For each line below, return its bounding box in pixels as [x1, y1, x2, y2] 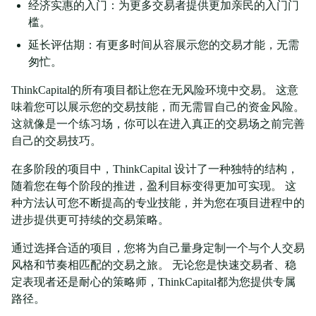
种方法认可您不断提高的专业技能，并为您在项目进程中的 [11, 197, 305, 209]
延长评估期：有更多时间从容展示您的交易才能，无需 [28, 39, 299, 51]
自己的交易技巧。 [11, 135, 102, 147]
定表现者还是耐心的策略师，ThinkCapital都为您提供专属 [11, 276, 296, 288]
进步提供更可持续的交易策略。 [11, 214, 169, 226]
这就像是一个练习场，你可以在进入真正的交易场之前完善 [11, 118, 305, 130]
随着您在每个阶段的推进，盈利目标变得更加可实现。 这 [11, 180, 296, 193]
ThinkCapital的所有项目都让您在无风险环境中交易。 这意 [11, 84, 298, 97]
